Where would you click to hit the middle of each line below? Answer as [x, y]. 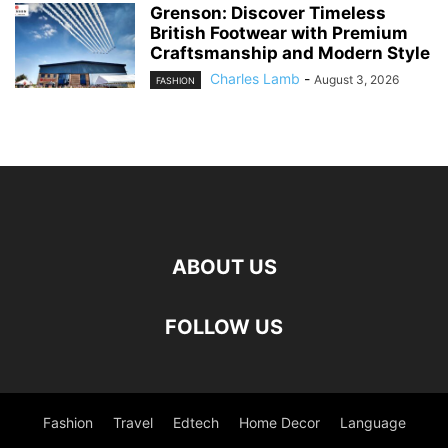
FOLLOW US [224, 327]
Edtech [195, 423]
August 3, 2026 [356, 80]
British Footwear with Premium [279, 33]
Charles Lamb [255, 79]
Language [372, 423]
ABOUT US [224, 267]
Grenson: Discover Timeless [268, 13]
